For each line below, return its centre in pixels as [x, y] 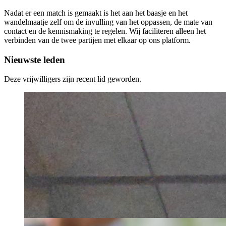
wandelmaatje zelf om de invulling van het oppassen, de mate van [108, 22]
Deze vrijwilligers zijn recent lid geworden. [73, 79]
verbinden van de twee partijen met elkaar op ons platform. [97, 40]
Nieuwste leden [35, 60]
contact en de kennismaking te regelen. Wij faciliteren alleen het [105, 31]
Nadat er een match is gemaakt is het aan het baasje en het [96, 13]
